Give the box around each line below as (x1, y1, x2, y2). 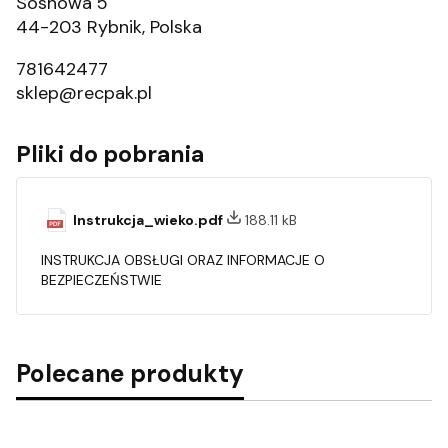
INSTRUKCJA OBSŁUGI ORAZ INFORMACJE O (41, 250, 325, 269)
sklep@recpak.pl (16, 80, 152, 105)
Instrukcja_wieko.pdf (73, 211, 226, 230)
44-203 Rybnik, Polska (16, 14, 202, 39)
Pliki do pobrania (16, 138, 204, 169)
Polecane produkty (16, 357, 244, 390)
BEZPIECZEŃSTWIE (41, 270, 162, 289)
